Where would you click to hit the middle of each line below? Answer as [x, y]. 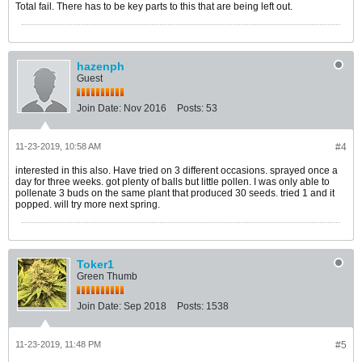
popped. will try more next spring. [88, 204]
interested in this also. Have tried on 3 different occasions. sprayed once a [177, 170]
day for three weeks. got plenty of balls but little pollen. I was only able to [173, 182]
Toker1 [95, 264]
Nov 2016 [145, 108]
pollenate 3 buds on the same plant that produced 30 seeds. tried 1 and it [175, 193]
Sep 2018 [145, 306]
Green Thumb [107, 276]
